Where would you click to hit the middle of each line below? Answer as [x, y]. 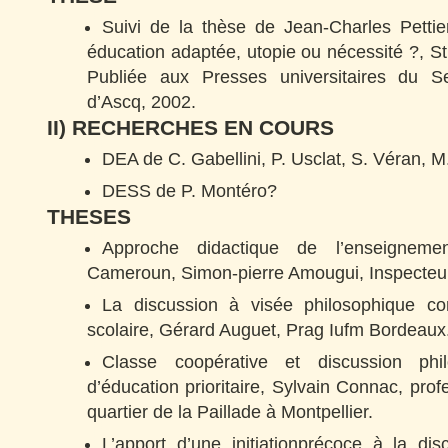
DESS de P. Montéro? [189, 191]
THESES [89, 216]
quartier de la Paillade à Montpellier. [230, 412]
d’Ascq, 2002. [141, 102]
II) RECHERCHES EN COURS [190, 127]
